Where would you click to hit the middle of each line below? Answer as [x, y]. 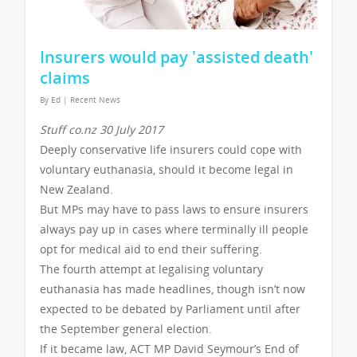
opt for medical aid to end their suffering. [151, 249]
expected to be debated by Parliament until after [170, 308]
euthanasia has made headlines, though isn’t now [173, 288]
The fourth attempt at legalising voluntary [151, 269]
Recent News [95, 99]
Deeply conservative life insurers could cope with [171, 149]
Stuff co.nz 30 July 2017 [102, 129]
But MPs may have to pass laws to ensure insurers [174, 209]
